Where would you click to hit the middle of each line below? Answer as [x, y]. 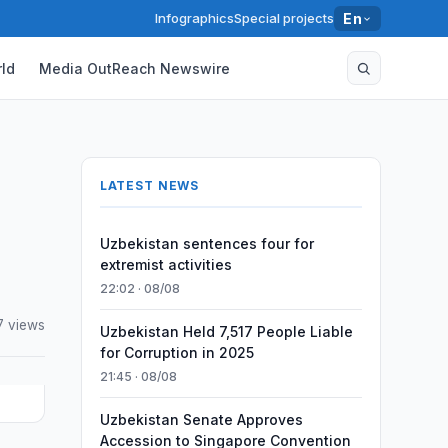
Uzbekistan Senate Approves [201, 419]
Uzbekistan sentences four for [206, 243]
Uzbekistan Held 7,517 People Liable [226, 331]
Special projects [284, 18]
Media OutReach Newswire [135, 68]
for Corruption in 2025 [176, 352]
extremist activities [165, 264]
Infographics [195, 18]
